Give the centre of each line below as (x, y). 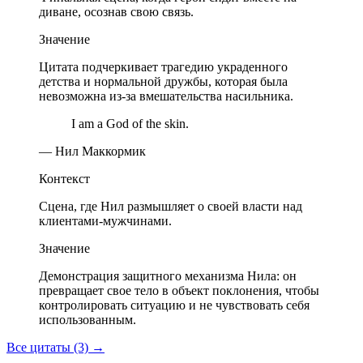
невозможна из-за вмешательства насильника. (166, 96)
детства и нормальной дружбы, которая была (163, 82)
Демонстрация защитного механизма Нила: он (168, 276)
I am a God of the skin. (130, 124)
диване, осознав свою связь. (116, 12)
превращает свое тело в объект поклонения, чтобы (179, 291)
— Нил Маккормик (92, 152)
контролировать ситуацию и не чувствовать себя (174, 305)
